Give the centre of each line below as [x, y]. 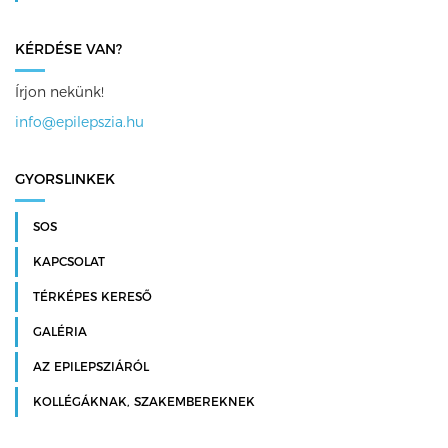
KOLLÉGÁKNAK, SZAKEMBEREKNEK [144, 401]
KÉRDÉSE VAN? [68, 48]
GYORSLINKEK [65, 178]
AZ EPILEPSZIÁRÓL [91, 366]
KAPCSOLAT [69, 261]
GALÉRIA [60, 331]
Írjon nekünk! [59, 91]
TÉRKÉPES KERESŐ [92, 296]
